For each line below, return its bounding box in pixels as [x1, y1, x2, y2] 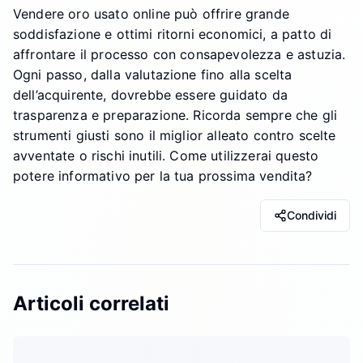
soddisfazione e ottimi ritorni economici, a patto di [13, 25, 332, 42]
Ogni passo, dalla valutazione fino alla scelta [13, 66, 293, 83]
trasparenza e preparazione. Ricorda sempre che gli [13, 106, 338, 123]
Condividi [287, 207, 336, 222]
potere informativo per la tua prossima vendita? [13, 167, 313, 184]
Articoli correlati [13, 291, 169, 315]
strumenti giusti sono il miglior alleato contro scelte [13, 126, 336, 143]
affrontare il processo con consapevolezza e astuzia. [13, 45, 346, 62]
